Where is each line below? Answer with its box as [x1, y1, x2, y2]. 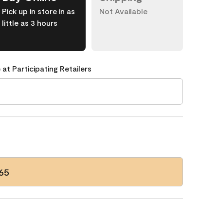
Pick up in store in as [2, 6, 75, 16]
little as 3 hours [2, 18, 57, 27]
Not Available [99, 6, 147, 16]
